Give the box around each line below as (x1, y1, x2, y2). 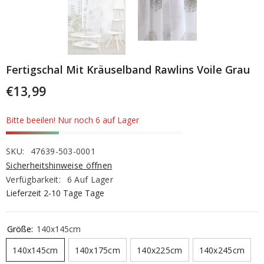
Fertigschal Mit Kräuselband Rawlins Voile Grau (6, 62, 250, 77)
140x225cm (137, 244, 183, 256)
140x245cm (199, 244, 245, 256)
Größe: (7, 223, 35, 235)
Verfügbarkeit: (6, 173, 61, 185)
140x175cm (74, 244, 121, 256)
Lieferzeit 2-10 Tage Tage (6, 187, 104, 199)
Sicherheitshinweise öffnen (6, 159, 113, 171)
